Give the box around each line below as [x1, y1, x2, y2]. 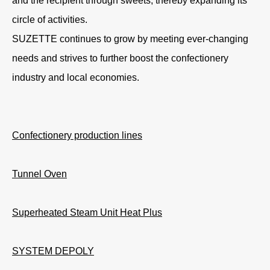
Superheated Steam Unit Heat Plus [12, 207, 162, 218]
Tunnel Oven [12, 168, 67, 179]
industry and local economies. [12, 72, 139, 83]
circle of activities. [12, 14, 87, 25]
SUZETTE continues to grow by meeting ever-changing [12, 33, 248, 44]
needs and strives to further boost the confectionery [12, 52, 228, 63]
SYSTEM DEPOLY [12, 245, 94, 256]
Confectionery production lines [12, 130, 142, 140]
